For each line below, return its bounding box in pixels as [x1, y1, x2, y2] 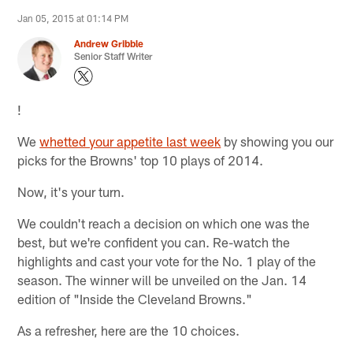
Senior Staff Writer [74, 50, 153, 61]
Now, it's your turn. [17, 183, 125, 199]
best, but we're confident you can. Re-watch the [17, 233, 291, 250]
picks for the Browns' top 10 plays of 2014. [17, 151, 264, 168]
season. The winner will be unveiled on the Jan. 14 [17, 271, 307, 288]
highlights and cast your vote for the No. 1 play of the [17, 252, 317, 269]
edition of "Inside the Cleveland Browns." [17, 290, 253, 307]
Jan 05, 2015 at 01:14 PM [17, 12, 129, 24]
